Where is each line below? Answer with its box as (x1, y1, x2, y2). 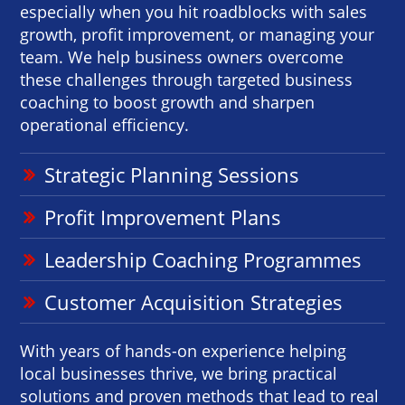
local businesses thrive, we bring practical (20, 362, 338, 384)
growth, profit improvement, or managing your (20, 23, 375, 45)
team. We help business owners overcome (20, 45, 344, 68)
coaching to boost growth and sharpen (20, 90, 316, 113)
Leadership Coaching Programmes (44, 245, 363, 273)
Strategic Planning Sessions (44, 160, 300, 188)
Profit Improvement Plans (44, 202, 282, 231)
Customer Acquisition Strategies (44, 287, 344, 316)
